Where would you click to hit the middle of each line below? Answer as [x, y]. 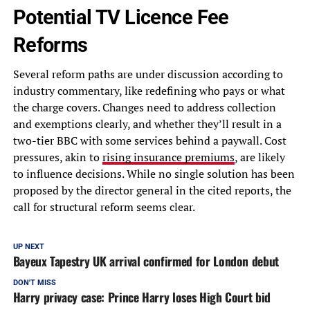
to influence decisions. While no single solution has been [154, 174]
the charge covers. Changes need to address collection [144, 108]
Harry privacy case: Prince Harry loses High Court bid [142, 297]
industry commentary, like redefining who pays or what [149, 91]
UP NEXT [28, 247]
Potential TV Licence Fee [121, 18]
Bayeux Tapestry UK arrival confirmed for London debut [146, 261]
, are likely [259, 157]
